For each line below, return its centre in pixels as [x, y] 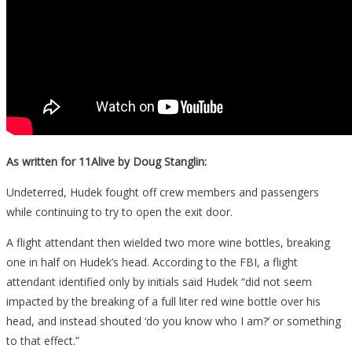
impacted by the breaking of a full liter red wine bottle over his [163, 301]
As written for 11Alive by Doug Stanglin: [106, 161]
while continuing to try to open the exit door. [119, 211]
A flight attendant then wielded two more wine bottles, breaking [168, 242]
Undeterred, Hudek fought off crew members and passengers [163, 192]
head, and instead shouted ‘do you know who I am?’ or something [174, 321]
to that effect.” [43, 340]
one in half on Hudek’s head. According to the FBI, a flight [152, 262]
